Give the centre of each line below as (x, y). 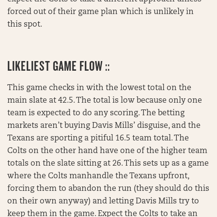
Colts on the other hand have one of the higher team (107, 151)
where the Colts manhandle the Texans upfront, (98, 177)
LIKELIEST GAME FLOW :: (59, 66)
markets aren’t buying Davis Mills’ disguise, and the (104, 126)
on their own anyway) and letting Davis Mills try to (103, 202)
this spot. (25, 25)
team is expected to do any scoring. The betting (96, 114)
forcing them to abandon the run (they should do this (108, 189)
